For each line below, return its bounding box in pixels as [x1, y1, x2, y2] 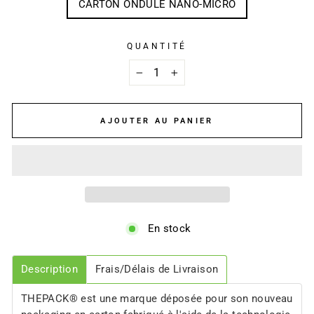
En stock [147, 221, 191, 235]
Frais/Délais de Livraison [95, 262, 219, 275]
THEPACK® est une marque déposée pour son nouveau [21, 292, 293, 305]
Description [21, 262, 78, 275]
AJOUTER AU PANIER [100, 116, 214, 125]
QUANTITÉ [127, 41, 187, 51]
